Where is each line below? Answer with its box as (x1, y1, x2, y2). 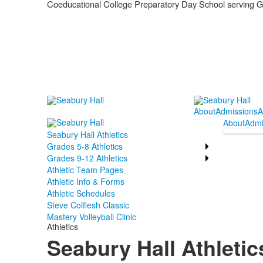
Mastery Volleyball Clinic (46, 211, 136, 223)
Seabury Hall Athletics (46, 129, 128, 141)
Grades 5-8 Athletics (46, 140, 123, 153)
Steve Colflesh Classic (46, 199, 129, 211)
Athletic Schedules (46, 187, 115, 200)
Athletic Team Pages (46, 164, 123, 176)
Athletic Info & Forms (46, 176, 124, 188)
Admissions (215, 105, 258, 117)
